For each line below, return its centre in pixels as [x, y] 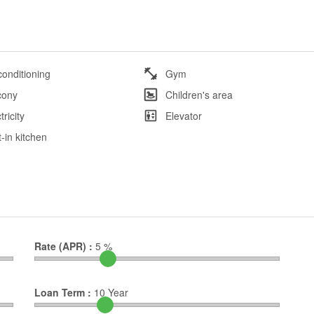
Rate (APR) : [63, 246]
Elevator [183, 115]
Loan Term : [63, 292]
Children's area [199, 94]
